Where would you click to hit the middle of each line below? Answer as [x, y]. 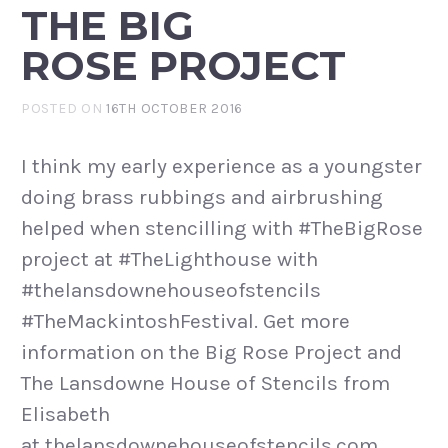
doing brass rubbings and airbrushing [202, 196]
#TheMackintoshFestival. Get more [185, 320]
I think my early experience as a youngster [221, 165]
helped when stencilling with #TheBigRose [222, 227]
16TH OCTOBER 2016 [174, 109]
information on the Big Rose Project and [211, 351]
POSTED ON [64, 109]
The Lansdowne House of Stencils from [205, 382]
